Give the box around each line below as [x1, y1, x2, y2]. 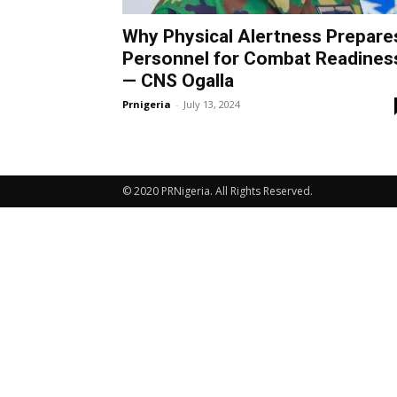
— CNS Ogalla [122, 70, 238, 91]
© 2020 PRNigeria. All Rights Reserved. [122, 183, 313, 198]
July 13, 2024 [183, 97, 240, 111]
